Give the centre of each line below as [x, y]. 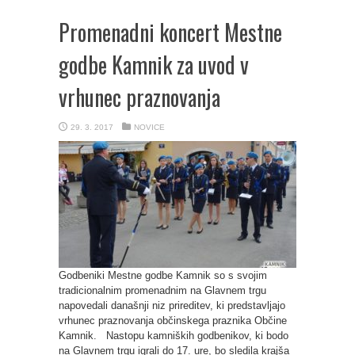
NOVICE [149, 127]
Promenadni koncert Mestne [170, 32]
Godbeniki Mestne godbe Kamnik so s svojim [163, 275]
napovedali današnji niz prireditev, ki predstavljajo [172, 305]
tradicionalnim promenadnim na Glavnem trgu [162, 290]
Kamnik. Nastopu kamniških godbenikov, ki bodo [174, 336]
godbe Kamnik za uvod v [154, 65]
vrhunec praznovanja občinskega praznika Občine [173, 321]
